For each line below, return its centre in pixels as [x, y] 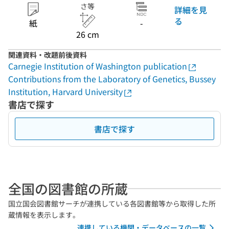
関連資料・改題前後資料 [48, 55]
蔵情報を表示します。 [44, 215]
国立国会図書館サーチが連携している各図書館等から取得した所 [112, 203]
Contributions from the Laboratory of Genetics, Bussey [112, 79]
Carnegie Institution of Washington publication [98, 66]
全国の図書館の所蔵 [68, 188]
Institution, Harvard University [65, 91]
